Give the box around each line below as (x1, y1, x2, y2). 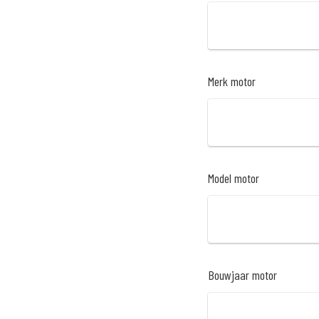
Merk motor (208, 73, 256, 90)
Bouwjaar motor (208, 266, 277, 283)
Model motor (208, 169, 259, 186)
